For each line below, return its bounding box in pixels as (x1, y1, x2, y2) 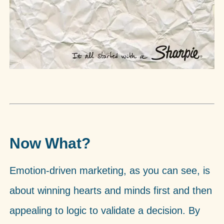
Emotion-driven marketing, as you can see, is (9, 165, 210, 176)
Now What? (9, 135, 90, 152)
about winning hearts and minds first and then (9, 185, 212, 196)
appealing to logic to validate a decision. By (9, 205, 200, 216)
